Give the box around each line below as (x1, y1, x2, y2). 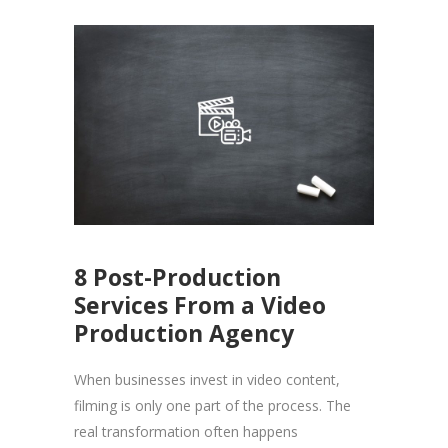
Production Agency (74, 317, 294, 350)
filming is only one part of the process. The (74, 396, 351, 416)
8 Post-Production (74, 261, 281, 294)
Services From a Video (74, 289, 326, 322)
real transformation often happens (74, 422, 298, 442)
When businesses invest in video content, (74, 370, 340, 390)
